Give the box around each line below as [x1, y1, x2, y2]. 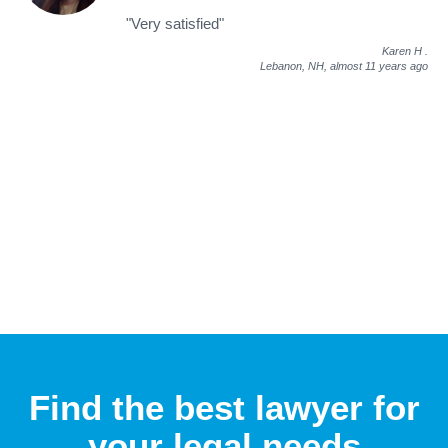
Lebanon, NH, [260, 60, 330, 73]
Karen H [382, 45, 422, 58]
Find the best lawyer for [28, 388, 420, 428]
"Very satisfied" [126, 15, 224, 33]
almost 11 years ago [330, 60, 428, 73]
